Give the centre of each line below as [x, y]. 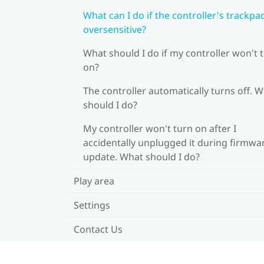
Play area [94, 181]
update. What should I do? [141, 156]
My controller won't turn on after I [160, 128]
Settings [92, 205]
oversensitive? [115, 29]
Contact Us [98, 229]
